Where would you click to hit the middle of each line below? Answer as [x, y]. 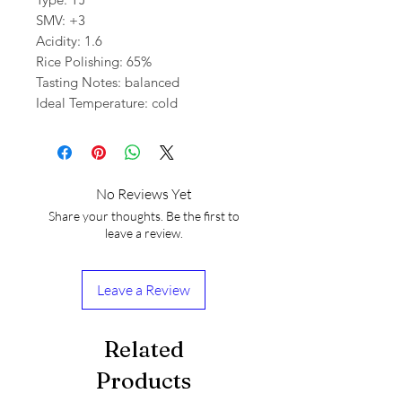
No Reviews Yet [144, 194]
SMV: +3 [61, 21]
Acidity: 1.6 [69, 41]
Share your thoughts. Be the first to [144, 216]
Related [144, 350]
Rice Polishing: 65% [94, 62]
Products [144, 381]
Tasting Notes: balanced [108, 83]
